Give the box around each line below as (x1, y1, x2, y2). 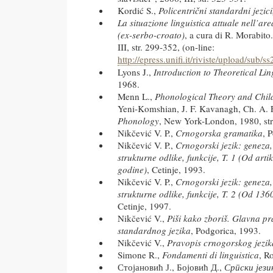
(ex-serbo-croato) (118, 29, 185, 41)
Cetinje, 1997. (118, 200, 171, 213)
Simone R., (118, 249, 162, 261)
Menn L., (118, 90, 155, 103)
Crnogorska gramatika (173, 127, 263, 140)
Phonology (118, 115, 159, 127)
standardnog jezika (118, 224, 191, 237)
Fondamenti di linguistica (162, 249, 259, 261)
